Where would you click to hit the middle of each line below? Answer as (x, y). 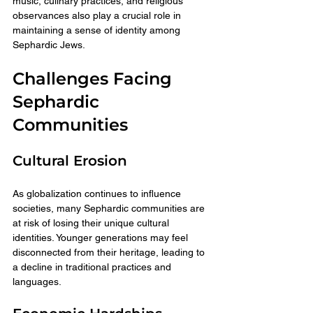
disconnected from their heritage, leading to (110, 252)
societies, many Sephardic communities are (110, 208)
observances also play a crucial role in (98, 15)
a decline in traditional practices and (93, 267)
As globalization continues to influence (98, 193)
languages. (37, 281)
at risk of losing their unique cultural (92, 223)
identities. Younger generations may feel (102, 237)
